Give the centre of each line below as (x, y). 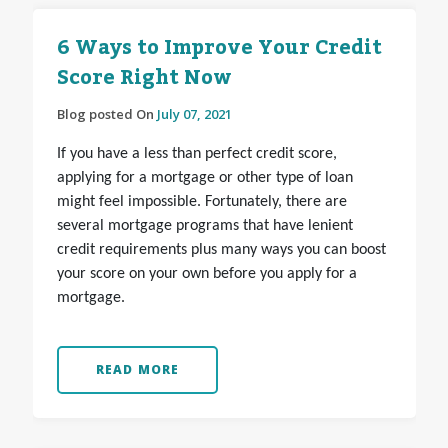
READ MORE (137, 370)
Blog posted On (106, 114)
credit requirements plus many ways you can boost (221, 250)
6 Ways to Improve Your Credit (219, 48)
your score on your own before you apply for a (206, 274)
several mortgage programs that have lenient (204, 226)
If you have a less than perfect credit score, (196, 154)
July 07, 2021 (194, 114)
